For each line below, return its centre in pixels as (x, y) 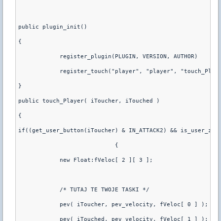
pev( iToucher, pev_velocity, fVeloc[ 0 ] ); (127, 205)
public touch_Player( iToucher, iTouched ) (89, 101)
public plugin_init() (53, 27)
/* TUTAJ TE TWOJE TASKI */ (98, 190)
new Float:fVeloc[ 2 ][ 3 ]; (99, 160)
